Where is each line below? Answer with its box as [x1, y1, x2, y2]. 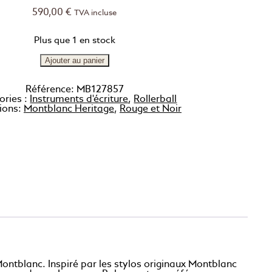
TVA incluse [74, 9, 117, 18]
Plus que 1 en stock [33, 36, 115, 45]
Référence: [25, 84, 76, 95]
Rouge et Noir [119, 104, 182, 114]
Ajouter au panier [44, 55, 104, 65]
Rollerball [134, 94, 177, 104]
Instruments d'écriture [30, 94, 129, 104]
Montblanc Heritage [23, 104, 114, 114]
